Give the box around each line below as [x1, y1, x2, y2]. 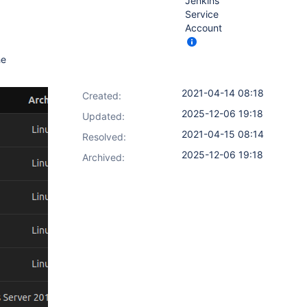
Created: [82, 90, 121, 101]
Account [185, 22, 222, 34]
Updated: [82, 110, 125, 122]
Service [185, 8, 219, 20]
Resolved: [82, 131, 126, 143]
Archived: [82, 151, 125, 163]
